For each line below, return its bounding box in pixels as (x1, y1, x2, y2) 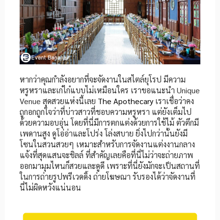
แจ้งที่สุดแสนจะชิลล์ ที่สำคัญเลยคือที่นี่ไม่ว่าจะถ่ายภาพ (20, 150, 193, 161)
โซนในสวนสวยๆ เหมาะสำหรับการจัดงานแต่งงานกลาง (20, 139, 195, 150)
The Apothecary (98, 96, 153, 107)
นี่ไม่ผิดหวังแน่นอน (20, 182, 81, 193)
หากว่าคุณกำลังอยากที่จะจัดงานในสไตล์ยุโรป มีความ (20, 74, 186, 85)
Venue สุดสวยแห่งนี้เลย (20, 96, 98, 107)
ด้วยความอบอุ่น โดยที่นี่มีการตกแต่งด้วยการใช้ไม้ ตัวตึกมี (20, 117, 199, 128)
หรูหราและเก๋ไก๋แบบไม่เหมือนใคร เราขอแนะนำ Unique (20, 85, 200, 96)
